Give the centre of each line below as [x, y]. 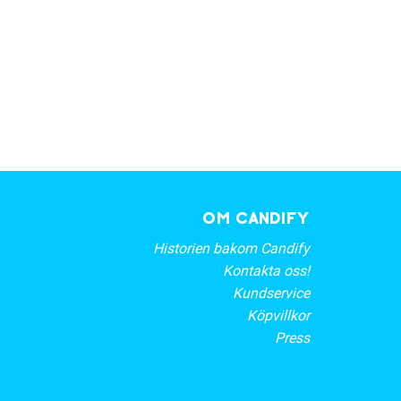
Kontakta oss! [266, 271]
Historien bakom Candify [231, 248]
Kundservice [271, 293]
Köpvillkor [278, 316]
